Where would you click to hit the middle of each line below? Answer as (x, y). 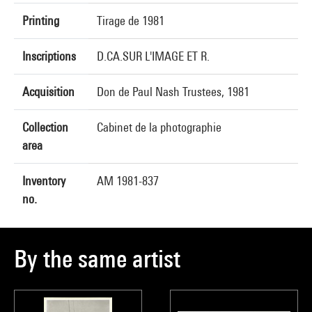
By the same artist (97, 259)
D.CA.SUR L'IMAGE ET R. (153, 56)
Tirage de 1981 (131, 21)
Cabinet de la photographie (159, 127)
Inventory (44, 181)
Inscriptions (49, 56)
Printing (41, 21)
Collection (45, 127)
